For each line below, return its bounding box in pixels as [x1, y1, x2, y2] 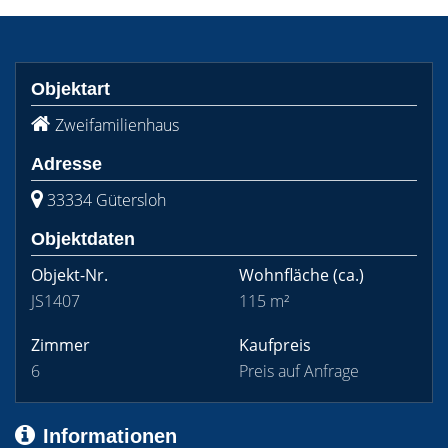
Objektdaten [31, 229, 135, 249]
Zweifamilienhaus [55, 114, 179, 136]
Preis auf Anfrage [239, 360, 359, 382]
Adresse [31, 154, 102, 174]
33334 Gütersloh [47, 189, 166, 211]
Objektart [31, 79, 110, 99]
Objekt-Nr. [31, 264, 108, 286]
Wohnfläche [239, 264, 329, 286]
